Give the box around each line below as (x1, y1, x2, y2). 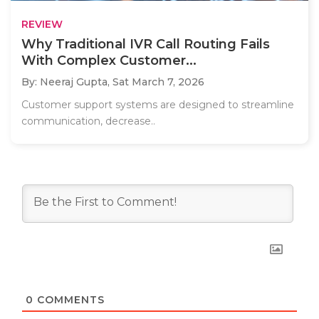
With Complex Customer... (21, 53, 197, 69)
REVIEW (21, 18, 63, 31)
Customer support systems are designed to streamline (21, 98, 294, 112)
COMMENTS (33, 293, 105, 307)
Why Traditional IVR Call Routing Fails (21, 36, 270, 53)
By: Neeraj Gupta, (21, 75, 113, 89)
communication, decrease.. (21, 115, 155, 128)
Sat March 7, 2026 (113, 75, 204, 89)
